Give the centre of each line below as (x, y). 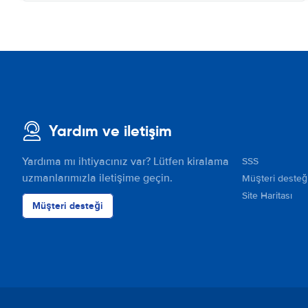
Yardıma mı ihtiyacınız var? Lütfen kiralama (125, 162)
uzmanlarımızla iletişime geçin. (97, 178)
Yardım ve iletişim (110, 131)
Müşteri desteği (68, 206)
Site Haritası (267, 196)
